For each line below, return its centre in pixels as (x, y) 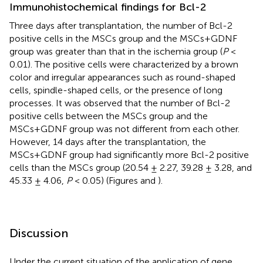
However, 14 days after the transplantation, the (108, 141)
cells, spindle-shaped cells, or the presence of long (116, 90)
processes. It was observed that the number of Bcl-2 (120, 103)
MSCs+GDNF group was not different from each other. (124, 129)
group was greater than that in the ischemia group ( (116, 51)
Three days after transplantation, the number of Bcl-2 (121, 25)
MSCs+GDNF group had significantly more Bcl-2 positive (129, 154)
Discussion (39, 233)
